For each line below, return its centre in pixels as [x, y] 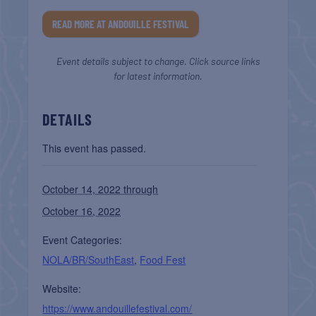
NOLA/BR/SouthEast [89, 259]
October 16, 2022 [82, 211]
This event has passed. [95, 148]
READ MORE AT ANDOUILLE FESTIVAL [121, 24]
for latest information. [158, 75]
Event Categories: [83, 239]
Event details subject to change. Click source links [158, 61]
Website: [62, 288]
